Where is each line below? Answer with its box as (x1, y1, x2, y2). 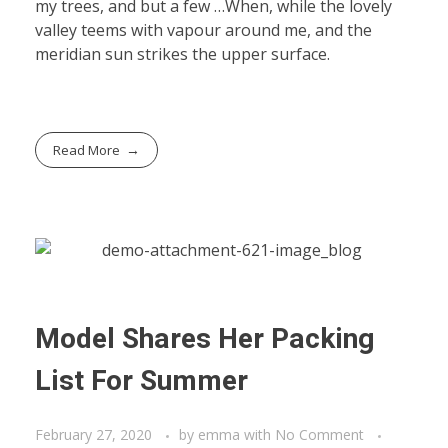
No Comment (275, 425, 364, 445)
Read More (53, 140, 121, 159)
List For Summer (35, 361, 248, 403)
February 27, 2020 (35, 425, 152, 445)
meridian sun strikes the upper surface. (35, 42, 330, 65)
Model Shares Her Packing (35, 319, 374, 361)
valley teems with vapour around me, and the (35, 18, 372, 41)
